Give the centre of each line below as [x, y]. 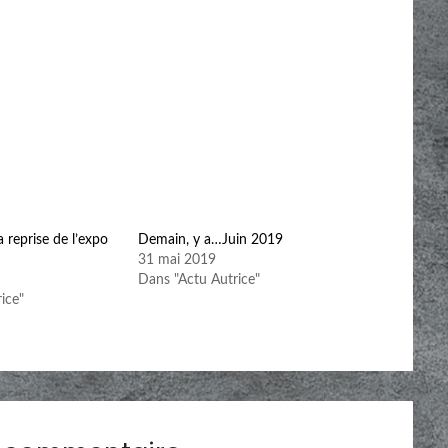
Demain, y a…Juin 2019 [211, 239]
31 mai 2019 [177, 259]
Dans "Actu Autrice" [199, 279]
